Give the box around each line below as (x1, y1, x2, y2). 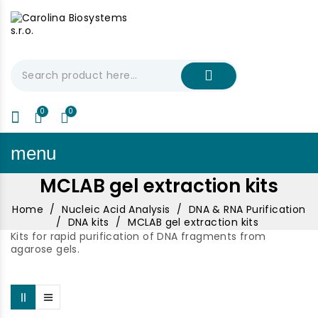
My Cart (71, 104, 109, 117)
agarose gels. (11, 242, 80, 256)
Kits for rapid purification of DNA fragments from (11, 229, 266, 243)
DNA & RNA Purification (188, 202, 306, 216)
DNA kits (67, 214, 109, 229)
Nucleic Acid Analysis (62, 202, 170, 216)
